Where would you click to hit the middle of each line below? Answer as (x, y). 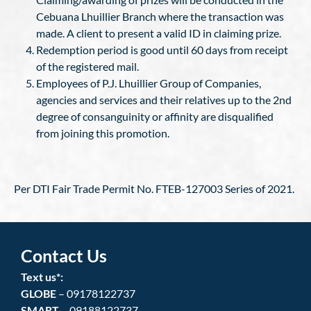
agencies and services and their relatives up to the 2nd (164, 100)
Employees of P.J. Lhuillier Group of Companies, (149, 83)
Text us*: (42, 277)
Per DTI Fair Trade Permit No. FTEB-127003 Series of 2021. (154, 188)
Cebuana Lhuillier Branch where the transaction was (160, 16)
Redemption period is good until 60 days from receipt (162, 50)
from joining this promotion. (103, 133)
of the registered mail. (87, 66)
